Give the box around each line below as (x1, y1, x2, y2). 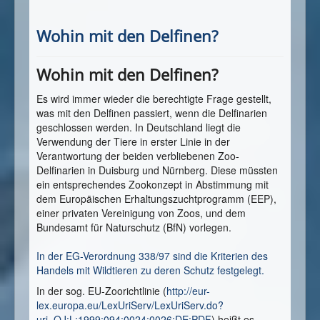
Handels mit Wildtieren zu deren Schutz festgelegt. (36, 263, 264, 278)
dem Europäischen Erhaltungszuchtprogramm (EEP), (36, 191, 276, 206)
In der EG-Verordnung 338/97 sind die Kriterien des (36, 249, 268, 264)
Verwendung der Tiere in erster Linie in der (36, 134, 230, 149)
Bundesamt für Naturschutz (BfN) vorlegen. (36, 220, 231, 235)
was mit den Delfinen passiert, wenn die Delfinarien (36, 106, 267, 121)
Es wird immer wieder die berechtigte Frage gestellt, (36, 91, 271, 106)
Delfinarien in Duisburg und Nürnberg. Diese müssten (36, 163, 278, 178)
